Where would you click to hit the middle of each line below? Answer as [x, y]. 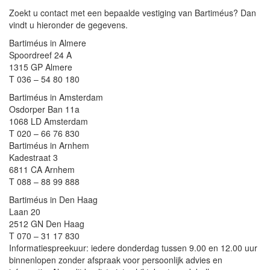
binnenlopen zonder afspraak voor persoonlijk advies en [116, 260]
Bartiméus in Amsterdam [56, 97]
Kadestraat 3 [33, 157]
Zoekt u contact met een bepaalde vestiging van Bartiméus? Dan [133, 13]
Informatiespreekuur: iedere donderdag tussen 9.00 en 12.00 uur [133, 248]
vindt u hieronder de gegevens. [68, 25]
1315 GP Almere [41, 67]
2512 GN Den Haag [47, 224]
